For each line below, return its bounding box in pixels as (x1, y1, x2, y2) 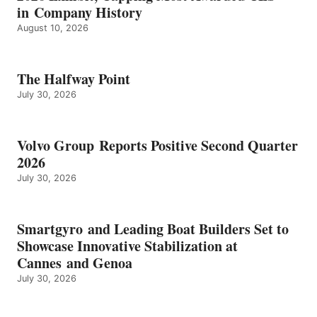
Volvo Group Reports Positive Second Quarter (17, 134, 298, 156)
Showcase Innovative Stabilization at (17, 235, 238, 256)
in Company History (17, 1, 142, 23)
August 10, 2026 (17, 22, 88, 33)
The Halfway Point (17, 68, 130, 89)
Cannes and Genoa (17, 252, 132, 273)
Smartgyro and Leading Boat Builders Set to (17, 218, 289, 239)
